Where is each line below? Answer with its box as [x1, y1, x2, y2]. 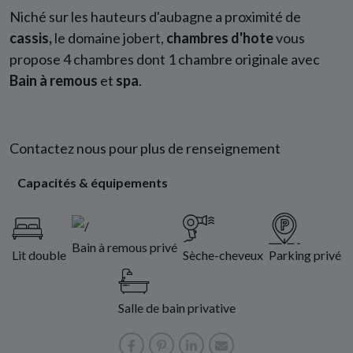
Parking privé [268, 247, 341, 263]
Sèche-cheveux [182, 247, 263, 263]
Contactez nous [9, 139, 106, 158]
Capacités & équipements [17, 175, 168, 191]
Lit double [12, 247, 67, 263]
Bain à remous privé [72, 239, 178, 255]
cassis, [9, 29, 52, 47]
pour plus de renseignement [106, 139, 281, 158]
